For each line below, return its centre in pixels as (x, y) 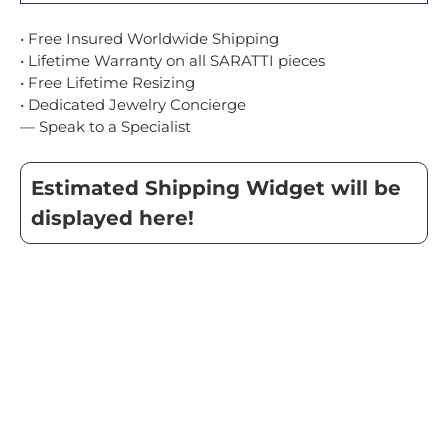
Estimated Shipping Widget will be (216, 188)
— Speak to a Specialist (105, 127)
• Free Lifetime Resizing (107, 83)
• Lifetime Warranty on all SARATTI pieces (172, 61)
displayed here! (112, 218)
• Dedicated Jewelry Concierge (133, 105)
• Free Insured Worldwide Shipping (149, 39)
